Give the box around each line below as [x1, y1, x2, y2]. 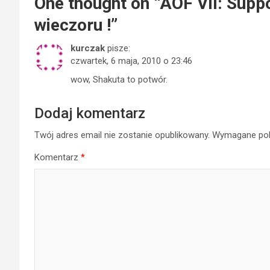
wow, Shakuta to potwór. [71, 74, 168, 85]
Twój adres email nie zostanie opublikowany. [34, 130, 210, 140]
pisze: [107, 43, 130, 54]
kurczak [71, 43, 105, 54]
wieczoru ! [34, 15, 111, 35]
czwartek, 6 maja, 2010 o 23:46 [71, 55, 192, 66]
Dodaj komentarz [34, 105, 145, 122]
